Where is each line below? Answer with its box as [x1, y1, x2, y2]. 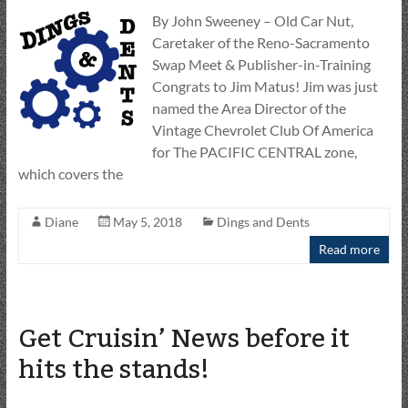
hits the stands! [17, 343, 209, 395]
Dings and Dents [216, 213, 310, 229]
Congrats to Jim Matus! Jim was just [151, 76, 378, 95]
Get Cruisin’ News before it [17, 312, 350, 364]
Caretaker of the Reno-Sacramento [151, 33, 370, 51]
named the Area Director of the [151, 98, 346, 117]
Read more [319, 240, 381, 257]
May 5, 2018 [112, 213, 182, 229]
